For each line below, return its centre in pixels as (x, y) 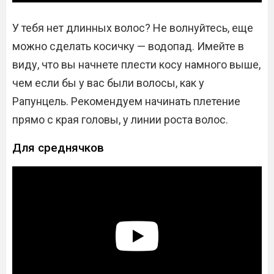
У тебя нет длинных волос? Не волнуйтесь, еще (133, 28)
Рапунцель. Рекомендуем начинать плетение (126, 101)
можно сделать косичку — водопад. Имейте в (128, 46)
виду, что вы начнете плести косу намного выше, (136, 64)
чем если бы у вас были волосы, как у (108, 83)
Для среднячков (58, 147)
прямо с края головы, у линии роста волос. (120, 119)
